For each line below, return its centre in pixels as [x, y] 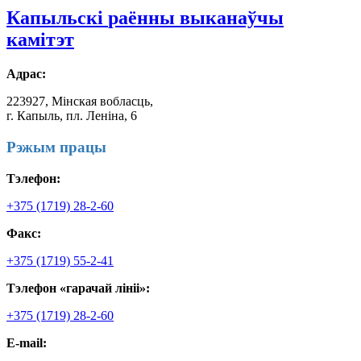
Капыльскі [55, 17]
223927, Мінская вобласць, [80, 101]
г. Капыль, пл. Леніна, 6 [72, 115]
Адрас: [26, 73]
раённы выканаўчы [196, 17]
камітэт [40, 39]
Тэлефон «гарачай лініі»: [78, 288]
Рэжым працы [56, 147]
